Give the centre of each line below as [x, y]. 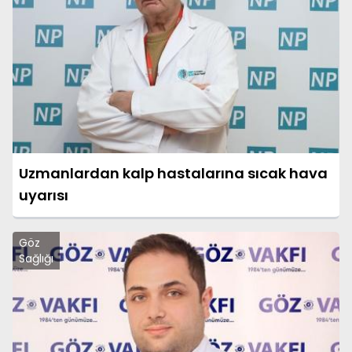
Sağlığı [36, 258]
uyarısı [44, 195]
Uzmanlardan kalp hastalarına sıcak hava [173, 173]
